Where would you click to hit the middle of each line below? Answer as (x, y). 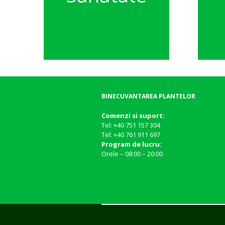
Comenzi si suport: (133, 115)
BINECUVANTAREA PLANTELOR (148, 96)
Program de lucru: (132, 144)
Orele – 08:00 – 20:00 (132, 153)
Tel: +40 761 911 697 (131, 134)
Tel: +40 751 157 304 (131, 125)
